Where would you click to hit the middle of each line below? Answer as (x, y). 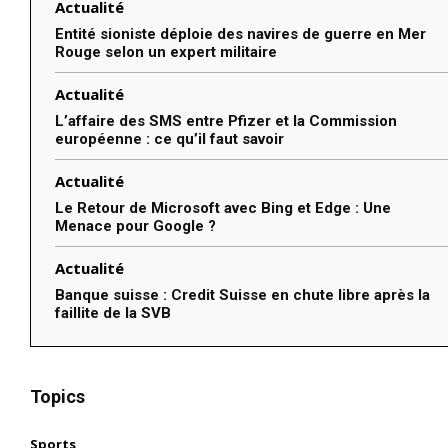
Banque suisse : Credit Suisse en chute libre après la (242, 294)
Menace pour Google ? (135, 225)
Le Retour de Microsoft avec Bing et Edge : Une (223, 207)
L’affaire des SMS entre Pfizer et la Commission (226, 120)
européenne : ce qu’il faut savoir (169, 138)
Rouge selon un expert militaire (166, 51)
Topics (57, 396)
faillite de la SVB (113, 312)
